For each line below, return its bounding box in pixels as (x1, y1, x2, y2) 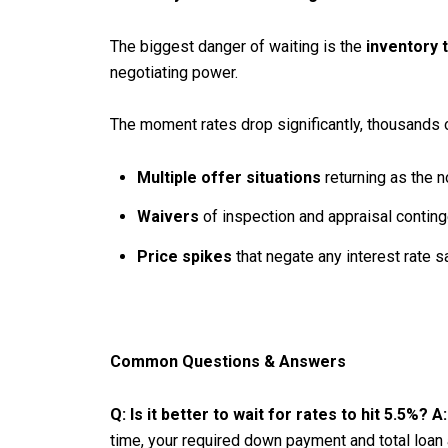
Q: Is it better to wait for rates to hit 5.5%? (110, 404, 428, 424)
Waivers (136, 207, 199, 227)
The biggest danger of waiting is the (110, 36, 366, 56)
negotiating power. (110, 62, 238, 82)
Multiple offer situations (136, 168, 321, 188)
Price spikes (136, 246, 232, 266)
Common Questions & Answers (110, 351, 346, 371)
